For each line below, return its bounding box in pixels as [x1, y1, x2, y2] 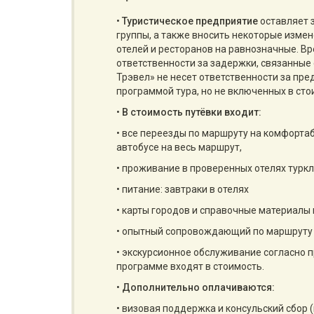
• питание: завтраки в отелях [116, 184, 249, 195]
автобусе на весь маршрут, [116, 142, 242, 153]
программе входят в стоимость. [116, 261, 264, 272]
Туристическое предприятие [122, 15, 258, 27]
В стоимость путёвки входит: [122, 107, 261, 118]
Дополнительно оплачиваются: [122, 282, 275, 293]
